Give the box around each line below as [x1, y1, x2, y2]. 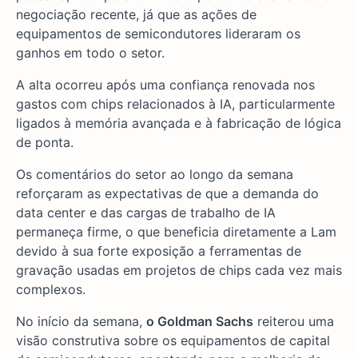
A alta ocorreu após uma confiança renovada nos [16, 77, 315, 93]
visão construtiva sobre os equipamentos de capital [16, 332, 330, 349]
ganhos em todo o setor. [16, 45, 165, 62]
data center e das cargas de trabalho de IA [16, 205, 276, 221]
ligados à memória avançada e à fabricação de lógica [16, 115, 341, 132]
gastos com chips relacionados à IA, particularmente [16, 96, 335, 113]
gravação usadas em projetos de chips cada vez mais [16, 262, 342, 279]
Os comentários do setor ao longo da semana [16, 166, 293, 183]
